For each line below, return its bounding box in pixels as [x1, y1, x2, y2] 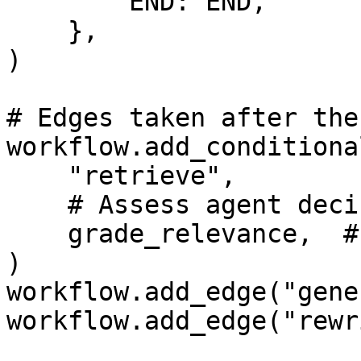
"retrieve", [6, 161, 68, 190]
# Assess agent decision [6, 190, 68, 219]
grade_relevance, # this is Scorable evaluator [6, 219, 68, 248]
